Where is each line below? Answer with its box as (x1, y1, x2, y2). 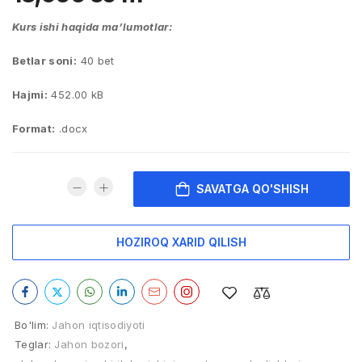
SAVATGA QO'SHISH (196, 181, 309, 196)
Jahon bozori (54, 338, 124, 351)
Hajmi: (12, 88, 48, 101)
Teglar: (15, 338, 52, 351)
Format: (12, 122, 56, 135)
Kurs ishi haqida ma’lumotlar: (12, 20, 173, 33)
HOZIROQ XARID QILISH (116, 235, 246, 249)
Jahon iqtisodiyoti (52, 318, 145, 331)
